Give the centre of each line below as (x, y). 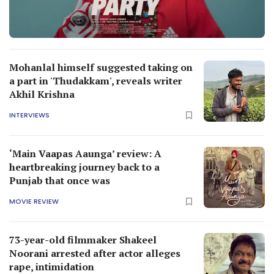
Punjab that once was (60, 181)
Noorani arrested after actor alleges (95, 254)
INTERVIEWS (29, 115)
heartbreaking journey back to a (84, 167)
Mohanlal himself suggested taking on (101, 68)
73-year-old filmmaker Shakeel (83, 240)
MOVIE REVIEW (34, 201)
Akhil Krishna (42, 94)
